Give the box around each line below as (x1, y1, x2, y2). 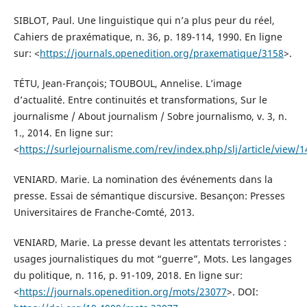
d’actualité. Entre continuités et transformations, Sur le (13, 93, 267, 106)
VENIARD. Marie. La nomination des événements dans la (13, 172, 273, 186)
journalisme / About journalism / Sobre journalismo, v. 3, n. (13, 109, 287, 123)
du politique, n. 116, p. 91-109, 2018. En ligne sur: (13, 268, 243, 282)
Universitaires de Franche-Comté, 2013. (13, 205, 195, 219)
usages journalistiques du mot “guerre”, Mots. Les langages (13, 251, 292, 265)
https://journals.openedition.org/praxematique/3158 (39, 46, 284, 60)
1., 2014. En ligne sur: (13, 125, 113, 139)
